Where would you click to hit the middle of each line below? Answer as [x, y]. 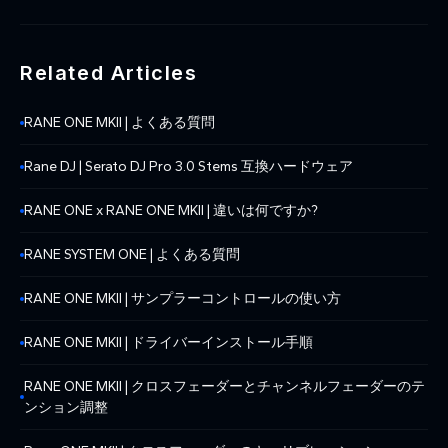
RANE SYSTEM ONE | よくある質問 [132, 255]
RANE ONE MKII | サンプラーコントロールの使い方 [182, 299]
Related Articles [109, 73]
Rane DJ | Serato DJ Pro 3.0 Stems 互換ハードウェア [188, 167]
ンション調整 [66, 408]
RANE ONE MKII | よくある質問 [119, 123]
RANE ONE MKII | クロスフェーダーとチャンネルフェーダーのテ [224, 387]
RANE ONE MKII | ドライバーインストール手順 [168, 343]
